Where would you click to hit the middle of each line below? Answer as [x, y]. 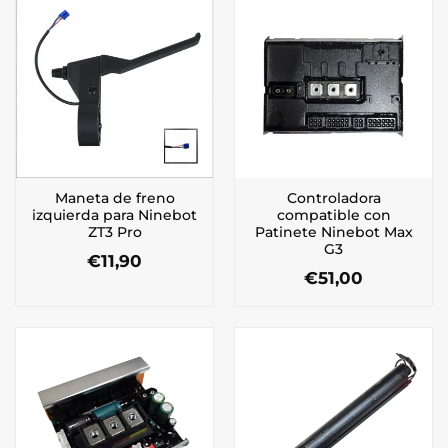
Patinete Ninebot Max [333, 232]
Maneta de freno [114, 198]
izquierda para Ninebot [114, 215]
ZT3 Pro [114, 232]
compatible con [333, 215]
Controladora [333, 198]
